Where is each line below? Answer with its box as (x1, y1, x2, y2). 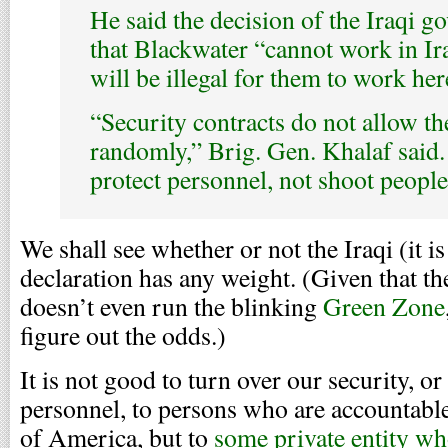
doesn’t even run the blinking (20, 289, 323, 323)
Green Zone (323, 289, 445, 323)
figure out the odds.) (20, 318, 226, 352)
